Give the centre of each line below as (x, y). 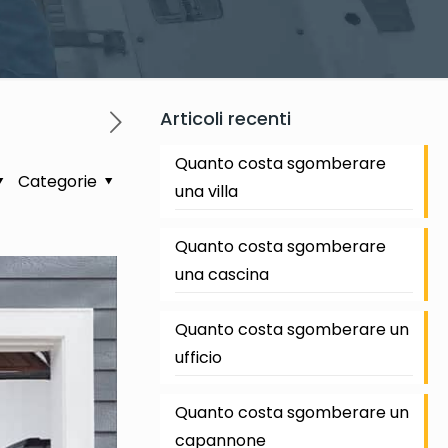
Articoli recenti (225, 118)
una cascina (221, 274)
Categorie (59, 181)
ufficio (198, 357)
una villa (206, 191)
